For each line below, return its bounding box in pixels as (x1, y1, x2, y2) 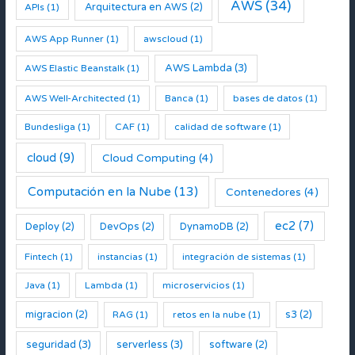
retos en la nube (172, 308, 246, 320)
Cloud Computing (101, 151, 196, 165)
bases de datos (232, 92, 303, 104)
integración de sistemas (181, 251, 291, 263)
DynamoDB (179, 219, 234, 233)
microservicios (162, 280, 230, 292)
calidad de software (174, 120, 266, 132)
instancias (97, 251, 143, 263)
